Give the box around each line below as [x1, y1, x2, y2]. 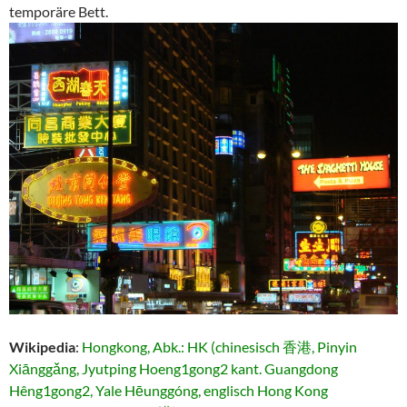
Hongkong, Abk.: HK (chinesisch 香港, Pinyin [82, 338, 357, 356]
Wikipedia [9, 338, 75, 356]
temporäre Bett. [9, 3, 108, 21]
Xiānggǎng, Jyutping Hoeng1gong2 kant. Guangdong [9, 360, 338, 378]
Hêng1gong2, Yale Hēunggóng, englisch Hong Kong [9, 382, 328, 400]
